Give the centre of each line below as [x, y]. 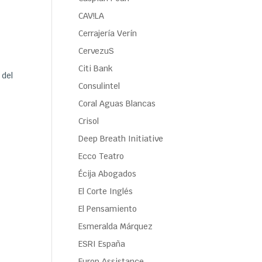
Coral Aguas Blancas [117, 104]
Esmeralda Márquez [116, 226]
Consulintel [99, 86]
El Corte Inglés [106, 191]
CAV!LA [92, 16]
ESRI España [102, 244]
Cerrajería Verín [108, 33]
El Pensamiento [108, 209]
